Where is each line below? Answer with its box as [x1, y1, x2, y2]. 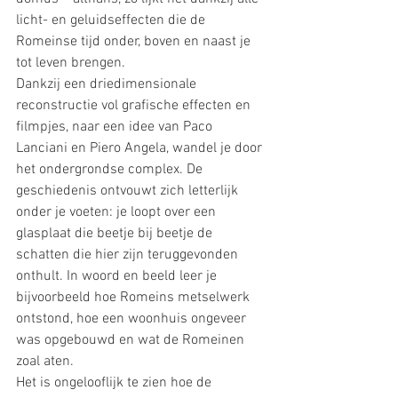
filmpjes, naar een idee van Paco [16, 117, 216, 136]
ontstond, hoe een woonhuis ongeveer [16, 309, 250, 328]
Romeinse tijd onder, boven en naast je [16, 32, 254, 51]
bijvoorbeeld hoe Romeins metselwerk [16, 288, 253, 306]
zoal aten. [16, 352, 74, 370]
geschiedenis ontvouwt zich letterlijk [16, 181, 242, 200]
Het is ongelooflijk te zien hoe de [16, 373, 215, 392]
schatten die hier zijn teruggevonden [16, 245, 242, 264]
